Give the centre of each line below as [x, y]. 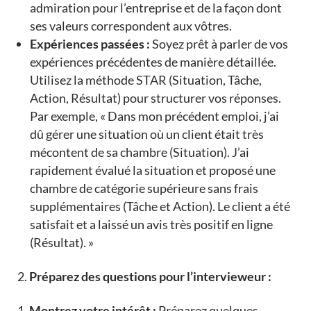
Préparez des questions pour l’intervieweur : [150, 277]
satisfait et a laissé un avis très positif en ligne [151, 225]
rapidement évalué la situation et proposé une [152, 170]
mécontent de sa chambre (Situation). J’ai [139, 152]
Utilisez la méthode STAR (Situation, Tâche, [145, 80]
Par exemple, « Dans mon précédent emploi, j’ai [154, 116]
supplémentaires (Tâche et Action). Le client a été [160, 207]
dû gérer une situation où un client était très [146, 134]
